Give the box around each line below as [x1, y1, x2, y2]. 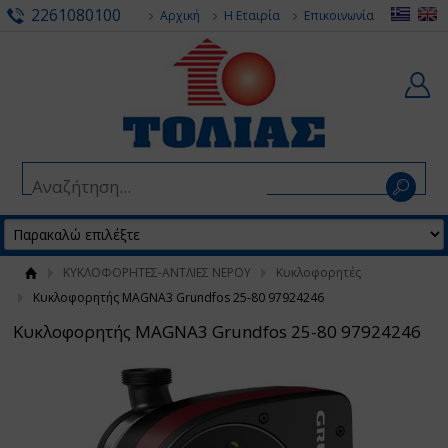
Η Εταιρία [224, 7, 281, 24]
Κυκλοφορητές [275, 263, 361, 281]
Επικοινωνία [304, 7, 375, 24]
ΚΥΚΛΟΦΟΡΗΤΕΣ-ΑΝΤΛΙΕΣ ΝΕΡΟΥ [62, 263, 251, 281]
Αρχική [160, 7, 201, 24]
